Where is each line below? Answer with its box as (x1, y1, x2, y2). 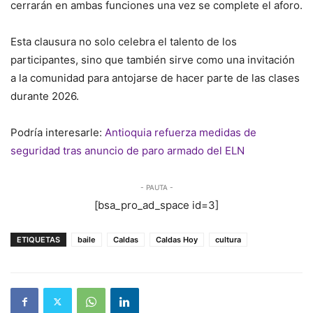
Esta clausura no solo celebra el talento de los (10, 34, 237, 48)
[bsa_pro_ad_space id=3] (94, 198, 219, 212)
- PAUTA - (140, 182, 173, 191)
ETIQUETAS (17, 234, 60, 245)
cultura (215, 234, 241, 245)
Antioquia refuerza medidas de (105, 125, 256, 139)
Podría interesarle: (10, 125, 105, 139)
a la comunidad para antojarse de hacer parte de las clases (10, 71, 300, 85)
